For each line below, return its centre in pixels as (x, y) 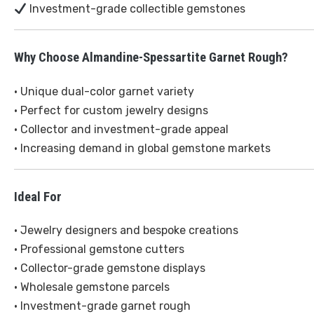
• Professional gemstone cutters (99, 250)
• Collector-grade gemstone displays (110, 268)
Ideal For (38, 197)
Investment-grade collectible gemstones (136, 8)
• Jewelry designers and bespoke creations (126, 231)
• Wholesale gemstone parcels (92, 287)
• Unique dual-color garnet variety (104, 91)
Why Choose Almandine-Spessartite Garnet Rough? (151, 57)
